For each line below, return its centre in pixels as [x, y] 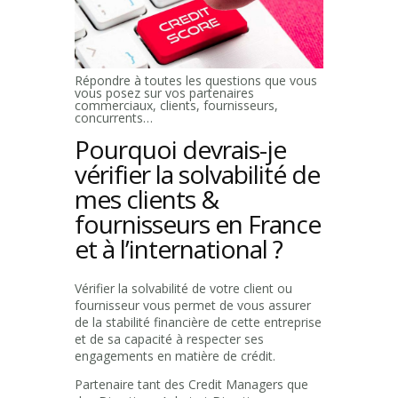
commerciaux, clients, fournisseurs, [176, 106]
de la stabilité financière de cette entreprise [198, 322]
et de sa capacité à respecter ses [169, 338]
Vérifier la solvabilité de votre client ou [183, 288]
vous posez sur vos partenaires [164, 93]
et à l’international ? [179, 249]
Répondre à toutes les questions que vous [196, 81]
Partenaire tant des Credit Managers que [191, 384]
